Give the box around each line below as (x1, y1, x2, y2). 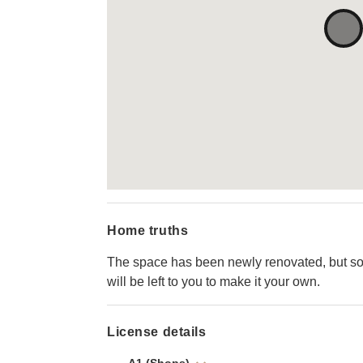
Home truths (107, 223, 189, 237)
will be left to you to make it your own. (107, 274, 320, 288)
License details (107, 325, 207, 340)
